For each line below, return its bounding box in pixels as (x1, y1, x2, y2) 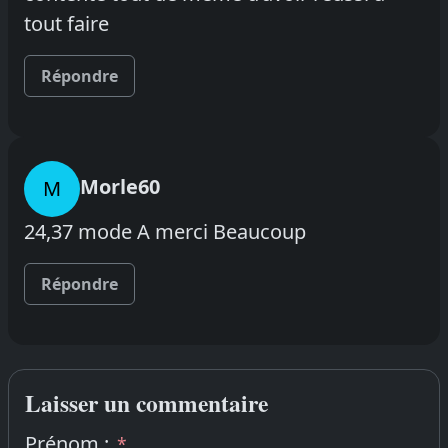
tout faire (24, 9, 109, 37)
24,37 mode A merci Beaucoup (24, 217, 306, 245)
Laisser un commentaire (25, 385, 268, 420)
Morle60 (80, 172, 160, 200)
